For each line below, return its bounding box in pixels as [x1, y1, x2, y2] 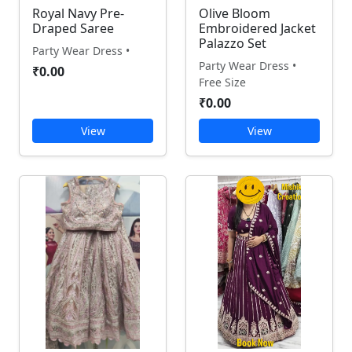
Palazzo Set [199, 35, 266, 52]
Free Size [199, 75, 246, 90]
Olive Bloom [199, 5, 270, 22]
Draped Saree [32, 20, 114, 37]
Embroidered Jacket [199, 20, 316, 37]
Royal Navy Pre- [32, 5, 124, 22]
